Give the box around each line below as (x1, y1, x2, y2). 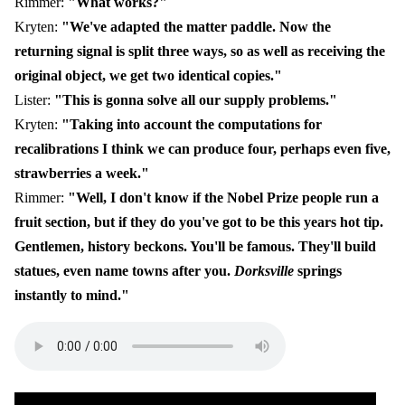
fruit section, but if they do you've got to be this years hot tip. (14, 214, 383, 230)
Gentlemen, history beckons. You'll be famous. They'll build (14, 239, 376, 254)
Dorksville (234, 263, 294, 278)
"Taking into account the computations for (61, 117, 322, 132)
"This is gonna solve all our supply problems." (54, 92, 337, 108)
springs (294, 263, 342, 278)
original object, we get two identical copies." (14, 68, 282, 83)
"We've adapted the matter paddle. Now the (61, 19, 331, 34)
